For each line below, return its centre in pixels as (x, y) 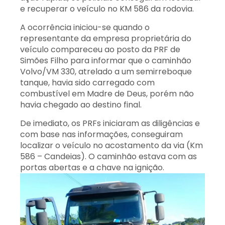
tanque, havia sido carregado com (87, 83)
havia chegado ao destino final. (81, 105)
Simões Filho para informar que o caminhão (106, 61)
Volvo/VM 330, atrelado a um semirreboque (106, 72)
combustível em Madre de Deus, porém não (107, 94)
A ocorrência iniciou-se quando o (85, 27)
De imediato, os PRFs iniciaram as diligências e (110, 123)
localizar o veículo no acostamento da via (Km (111, 145)
